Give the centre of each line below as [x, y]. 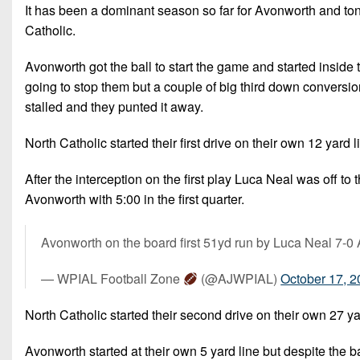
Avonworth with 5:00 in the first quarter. [135, 199]
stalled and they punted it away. [114, 107]
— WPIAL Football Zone [112, 279]
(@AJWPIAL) [239, 279]
